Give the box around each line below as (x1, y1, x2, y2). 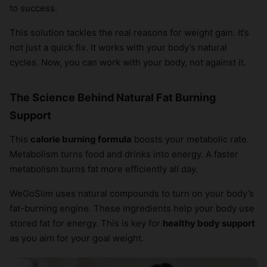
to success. (10, 2, 57, 14)
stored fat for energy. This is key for (10, 218, 163, 229)
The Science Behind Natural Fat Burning (10, 91, 216, 104)
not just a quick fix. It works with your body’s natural (10, 42, 227, 54)
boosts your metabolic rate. (132, 133, 249, 145)
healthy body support (163, 218, 255, 229)
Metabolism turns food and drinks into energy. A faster (10, 148, 238, 160)
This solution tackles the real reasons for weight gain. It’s (10, 27, 249, 39)
